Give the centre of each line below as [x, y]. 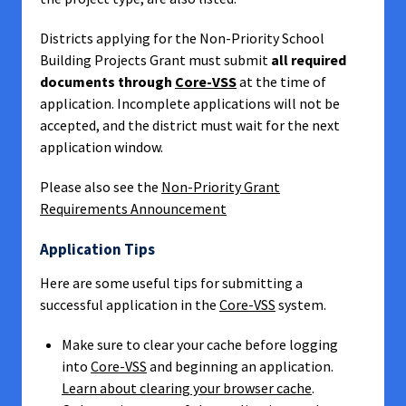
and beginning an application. [242, 366]
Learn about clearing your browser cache [187, 388]
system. [301, 304]
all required [309, 60]
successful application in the [130, 304]
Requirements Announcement [133, 208]
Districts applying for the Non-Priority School [182, 38]
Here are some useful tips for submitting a [171, 283]
